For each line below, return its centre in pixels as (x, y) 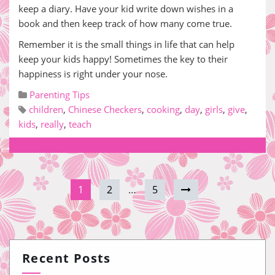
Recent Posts (67, 258)
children (46, 109)
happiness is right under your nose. (93, 74)
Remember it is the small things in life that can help (126, 44)
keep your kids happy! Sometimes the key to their (123, 59)
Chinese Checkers (105, 109)
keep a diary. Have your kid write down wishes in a (126, 9)
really (52, 124)
